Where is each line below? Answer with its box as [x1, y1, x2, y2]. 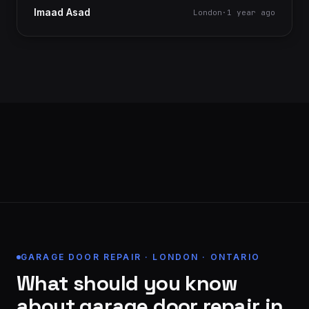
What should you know [17, 270, 237, 297]
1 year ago [227, 7, 275, 17]
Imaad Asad [34, 6, 90, 18]
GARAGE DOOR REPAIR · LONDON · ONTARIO [21, 252, 260, 262]
